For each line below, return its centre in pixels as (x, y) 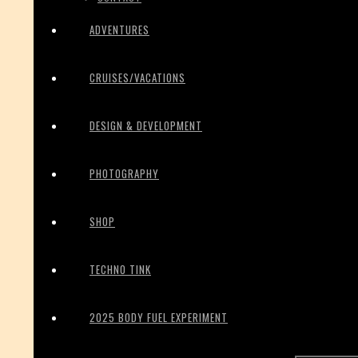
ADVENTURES (119, 30)
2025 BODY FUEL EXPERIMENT (159, 317)
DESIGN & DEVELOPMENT (146, 125)
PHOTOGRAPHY (124, 173)
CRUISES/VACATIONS (137, 78)
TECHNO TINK (120, 269)
